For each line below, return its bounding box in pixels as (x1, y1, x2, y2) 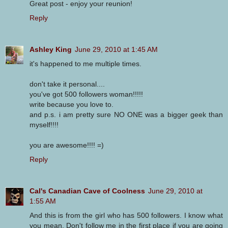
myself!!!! (30, 120, 59, 129)
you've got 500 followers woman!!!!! (30, 90, 143, 98)
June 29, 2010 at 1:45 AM (75, 45, 158, 53)
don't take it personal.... (30, 79, 105, 88)
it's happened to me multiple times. (30, 59, 141, 68)
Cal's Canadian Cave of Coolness (30, 186, 145, 195)
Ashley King (30, 45, 72, 53)
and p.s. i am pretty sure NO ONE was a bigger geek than (30, 110, 223, 119)
